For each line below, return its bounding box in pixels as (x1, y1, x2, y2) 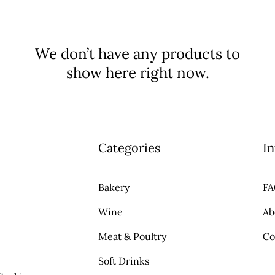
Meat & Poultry (98, 230, 166, 242)
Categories (98, 140, 160, 155)
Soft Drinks (98, 255, 149, 267)
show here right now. (66, 63, 209, 82)
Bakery (98, 181, 130, 193)
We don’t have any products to (35, 44, 240, 63)
